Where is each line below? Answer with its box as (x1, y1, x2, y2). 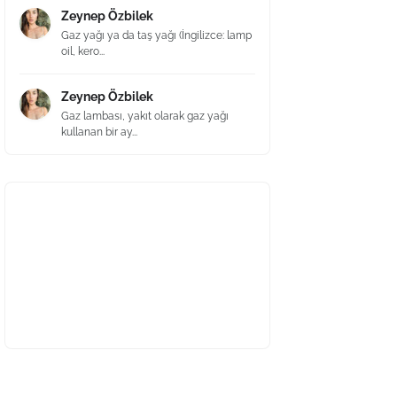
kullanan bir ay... (61, 126, 137, 138)
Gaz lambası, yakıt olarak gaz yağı (61, 110, 229, 122)
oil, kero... (61, 45, 105, 58)
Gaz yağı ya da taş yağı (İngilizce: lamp (61, 29, 252, 42)
